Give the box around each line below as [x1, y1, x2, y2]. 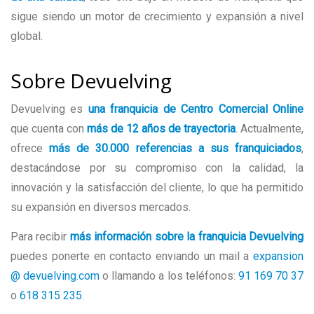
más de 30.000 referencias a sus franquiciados [49, 141, 302, 155]
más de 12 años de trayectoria [87, 121, 235, 135]
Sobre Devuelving [11, 67, 172, 94]
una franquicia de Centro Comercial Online [88, 102, 304, 116]
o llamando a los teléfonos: [100, 268, 238, 282]
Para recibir [11, 229, 70, 243]
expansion [253, 249, 303, 263]
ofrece [11, 141, 50, 155]
